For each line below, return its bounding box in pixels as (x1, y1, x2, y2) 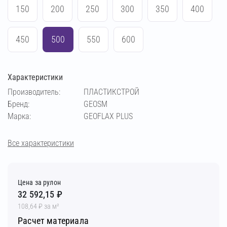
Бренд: (8, 99, 29, 109)
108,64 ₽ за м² (18, 202, 59, 210)
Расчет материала (18, 215, 89, 226)
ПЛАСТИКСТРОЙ (84, 87, 139, 97)
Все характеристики (8, 138, 74, 148)
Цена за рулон (18, 178, 61, 186)
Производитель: (8, 87, 60, 97)
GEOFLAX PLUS (84, 111, 133, 121)
